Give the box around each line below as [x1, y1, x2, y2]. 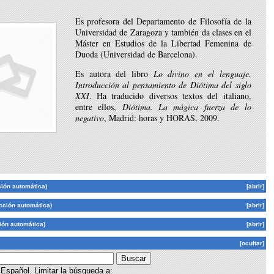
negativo [75, 112, 104, 124]
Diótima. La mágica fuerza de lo [122, 101, 251, 113]
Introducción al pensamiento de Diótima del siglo [75, 79, 251, 91]
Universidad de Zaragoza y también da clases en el [75, 26, 251, 39]
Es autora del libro [75, 68, 154, 80]
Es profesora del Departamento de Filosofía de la [75, 15, 251, 28]
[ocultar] [239, 240, 264, 247]
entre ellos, [75, 101, 122, 113]
